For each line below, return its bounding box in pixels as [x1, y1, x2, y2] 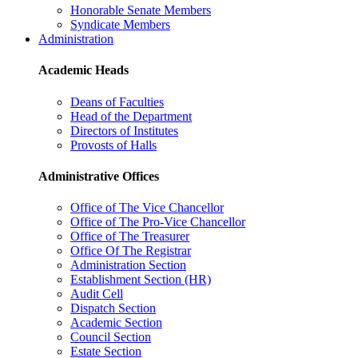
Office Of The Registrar [70, 244, 191, 258]
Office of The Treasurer [70, 229, 189, 244]
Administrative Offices [38, 169, 159, 183]
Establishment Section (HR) [70, 272, 211, 287]
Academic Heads [38, 63, 129, 78]
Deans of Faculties [70, 94, 164, 109]
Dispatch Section [70, 301, 156, 316]
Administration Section [70, 258, 186, 272]
